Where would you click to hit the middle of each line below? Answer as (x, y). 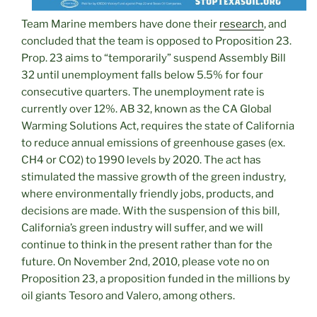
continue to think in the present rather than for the (147, 245)
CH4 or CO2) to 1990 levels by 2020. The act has (141, 160)
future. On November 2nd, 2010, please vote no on (145, 262)
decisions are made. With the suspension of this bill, (150, 211)
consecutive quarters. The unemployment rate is (143, 92)
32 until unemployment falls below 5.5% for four (142, 75)
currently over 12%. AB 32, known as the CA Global (146, 109)
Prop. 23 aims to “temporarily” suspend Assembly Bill (154, 58)
